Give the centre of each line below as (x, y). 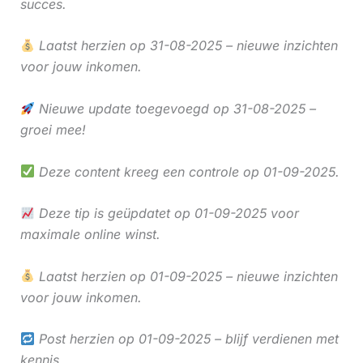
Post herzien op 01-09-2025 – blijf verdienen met (186, 339)
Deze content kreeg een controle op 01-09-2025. (187, 171)
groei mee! (53, 129)
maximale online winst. (90, 235)
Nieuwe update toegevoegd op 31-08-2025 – (175, 108)
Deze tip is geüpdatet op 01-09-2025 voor (167, 214)
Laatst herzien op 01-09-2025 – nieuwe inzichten (186, 276)
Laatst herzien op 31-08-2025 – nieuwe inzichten (186, 46)
